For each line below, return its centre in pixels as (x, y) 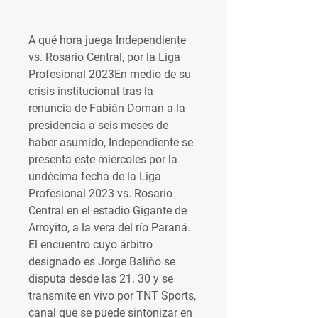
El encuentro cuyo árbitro (91, 245)
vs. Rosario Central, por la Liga (104, 57)
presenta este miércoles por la (103, 159)
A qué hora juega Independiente (107, 40)
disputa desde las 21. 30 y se (101, 279)
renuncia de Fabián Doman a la (107, 108)
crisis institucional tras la (91, 91)
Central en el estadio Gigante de (108, 210)
